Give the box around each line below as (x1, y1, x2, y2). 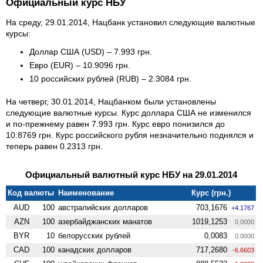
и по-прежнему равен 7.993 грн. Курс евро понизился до (6, 119, 225, 129)
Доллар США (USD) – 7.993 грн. (29, 46, 152, 56)
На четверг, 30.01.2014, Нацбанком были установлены (6, 96, 216, 106)
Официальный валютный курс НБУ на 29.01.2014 (25, 169, 237, 180)
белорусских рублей (58, 231, 131, 240)
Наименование (58, 188, 114, 197)
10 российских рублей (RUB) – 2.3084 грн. (29, 73, 191, 83)
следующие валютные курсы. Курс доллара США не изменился (6, 107, 251, 117)
